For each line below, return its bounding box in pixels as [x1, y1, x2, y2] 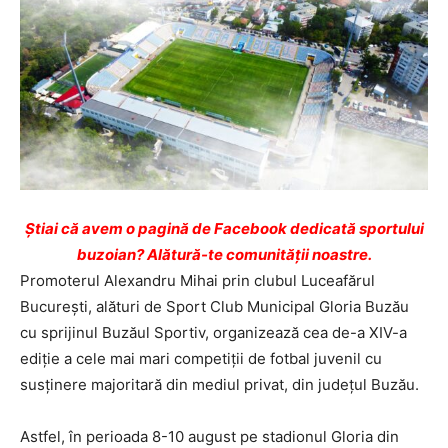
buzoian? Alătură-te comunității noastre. [76, 244, 372, 264]
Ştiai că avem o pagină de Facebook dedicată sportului [24, 218, 424, 238]
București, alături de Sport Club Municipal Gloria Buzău [20, 296, 409, 316]
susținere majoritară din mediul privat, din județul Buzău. [20, 374, 419, 394]
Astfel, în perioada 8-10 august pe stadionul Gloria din [20, 426, 399, 446]
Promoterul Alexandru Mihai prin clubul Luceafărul [20, 270, 375, 290]
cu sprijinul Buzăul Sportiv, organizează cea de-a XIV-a [20, 322, 407, 342]
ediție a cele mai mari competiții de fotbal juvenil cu [20, 348, 382, 368]
